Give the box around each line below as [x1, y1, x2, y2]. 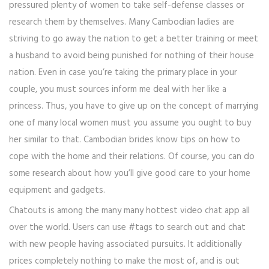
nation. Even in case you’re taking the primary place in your [9, 65, 237, 80]
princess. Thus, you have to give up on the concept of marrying [9, 99, 258, 114]
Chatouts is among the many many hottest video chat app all [9, 204, 250, 219]
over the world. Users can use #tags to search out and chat [9, 220, 246, 235]
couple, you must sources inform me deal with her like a [9, 82, 226, 97]
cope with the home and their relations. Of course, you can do [9, 150, 255, 165]
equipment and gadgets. [9, 183, 105, 198]
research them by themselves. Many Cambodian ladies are [9, 15, 234, 30]
